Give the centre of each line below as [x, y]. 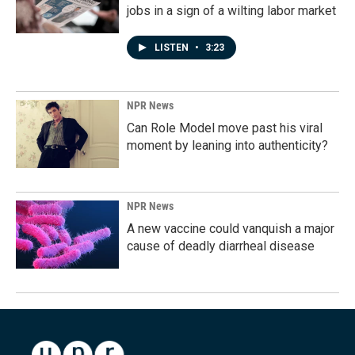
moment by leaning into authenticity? [227, 145]
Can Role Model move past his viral [225, 128]
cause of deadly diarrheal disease [221, 246]
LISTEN [173, 47]
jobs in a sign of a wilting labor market [231, 10]
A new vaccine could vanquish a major [231, 228]
